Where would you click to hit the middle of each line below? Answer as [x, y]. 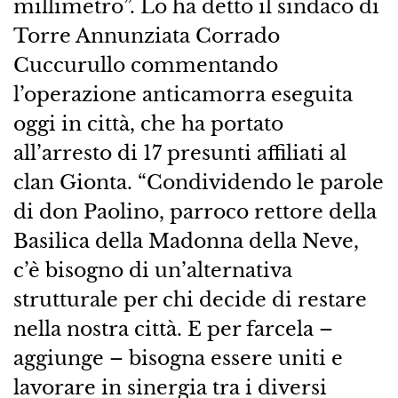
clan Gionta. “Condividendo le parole [198, 183]
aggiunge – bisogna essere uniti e [178, 358]
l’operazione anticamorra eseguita [183, 95]
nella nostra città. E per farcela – [173, 329]
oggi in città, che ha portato [148, 124]
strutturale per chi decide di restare [190, 300]
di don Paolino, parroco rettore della [195, 212]
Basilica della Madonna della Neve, [186, 241]
